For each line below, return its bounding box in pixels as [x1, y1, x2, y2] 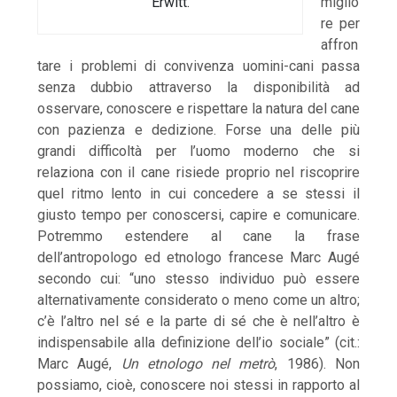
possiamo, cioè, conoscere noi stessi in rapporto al [37, 377, 360, 394]
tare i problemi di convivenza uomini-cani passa [37, 58, 360, 75]
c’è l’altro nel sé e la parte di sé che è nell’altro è [37, 313, 360, 331]
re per [321, 15, 360, 33]
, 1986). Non [275, 355, 360, 373]
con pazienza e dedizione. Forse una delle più [37, 121, 360, 139]
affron [321, 36, 359, 54]
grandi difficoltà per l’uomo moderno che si [37, 143, 360, 160]
